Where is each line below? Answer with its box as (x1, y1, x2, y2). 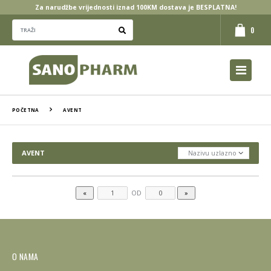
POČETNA (12, 106, 39, 113)
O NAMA (12, 250, 39, 263)
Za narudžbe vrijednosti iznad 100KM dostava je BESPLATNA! (34, 3, 237, 11)
